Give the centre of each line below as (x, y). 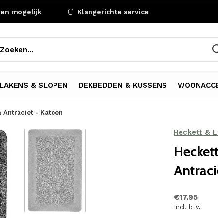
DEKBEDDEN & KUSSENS (123, 85)
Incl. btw (187, 207)
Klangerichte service (112, 12)
